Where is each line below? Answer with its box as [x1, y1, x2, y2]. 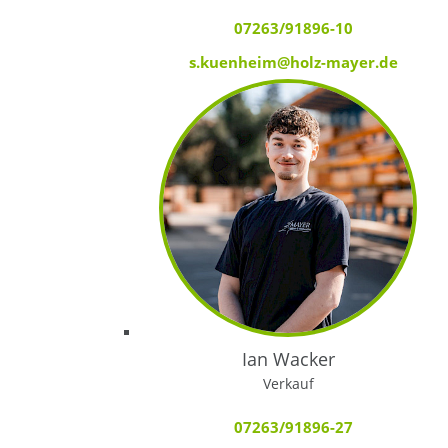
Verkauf [262, 373, 314, 393]
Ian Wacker [241, 346, 335, 371]
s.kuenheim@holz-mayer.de [188, 51, 398, 72]
